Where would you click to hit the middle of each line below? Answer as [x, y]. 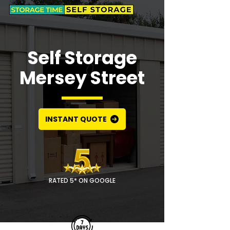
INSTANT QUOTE [76, 119]
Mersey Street [82, 78]
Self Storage [82, 58]
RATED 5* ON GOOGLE [82, 180]
